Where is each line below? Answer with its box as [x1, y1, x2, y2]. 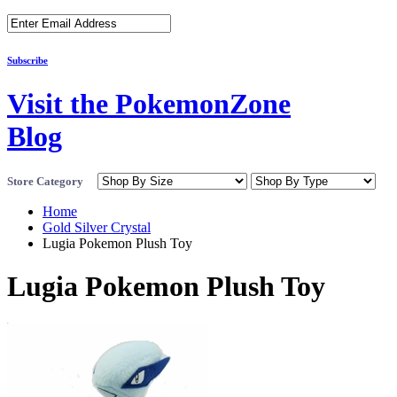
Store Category [7, 174, 94, 188]
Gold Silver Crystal [43, 219, 151, 235]
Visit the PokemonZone [7, 88, 291, 121]
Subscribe [7, 55, 48, 66]
